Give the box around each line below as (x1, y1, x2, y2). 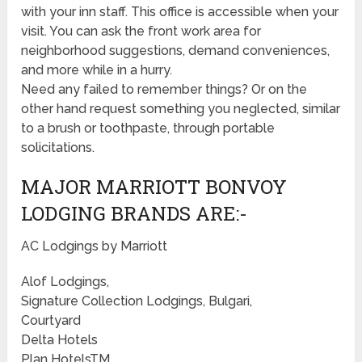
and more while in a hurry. (21, 62, 173, 78)
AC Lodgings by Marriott (21, 238, 168, 255)
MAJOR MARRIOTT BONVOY (21, 174, 288, 200)
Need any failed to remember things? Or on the (21, 82, 308, 98)
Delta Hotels (21, 332, 99, 348)
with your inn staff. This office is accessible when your (21, 4, 339, 20)
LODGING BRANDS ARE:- (21, 200, 248, 227)
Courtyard (21, 313, 82, 329)
